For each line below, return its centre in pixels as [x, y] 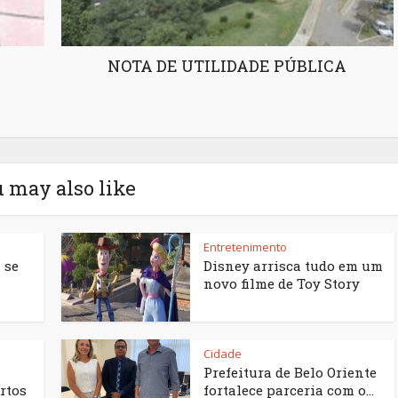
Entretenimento [245, 247]
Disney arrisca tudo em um [293, 266]
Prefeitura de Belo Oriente [290, 373]
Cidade [223, 354]
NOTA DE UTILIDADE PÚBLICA [227, 66]
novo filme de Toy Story [282, 284]
